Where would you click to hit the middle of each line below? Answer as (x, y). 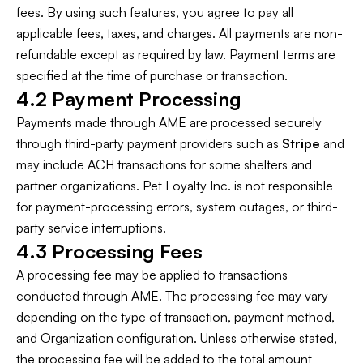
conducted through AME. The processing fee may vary (172, 296)
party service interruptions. (91, 228)
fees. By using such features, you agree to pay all (155, 12)
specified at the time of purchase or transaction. (152, 75)
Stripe (301, 143)
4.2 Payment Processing (129, 99)
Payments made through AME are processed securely (169, 122)
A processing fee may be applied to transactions (152, 275)
